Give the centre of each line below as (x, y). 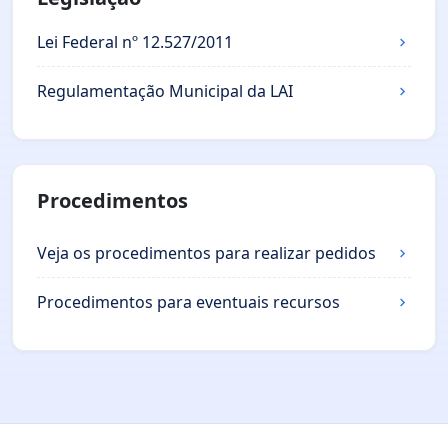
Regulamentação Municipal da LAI (165, 90)
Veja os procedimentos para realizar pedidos (206, 252)
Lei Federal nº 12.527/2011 (135, 41)
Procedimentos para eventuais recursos (188, 301)
